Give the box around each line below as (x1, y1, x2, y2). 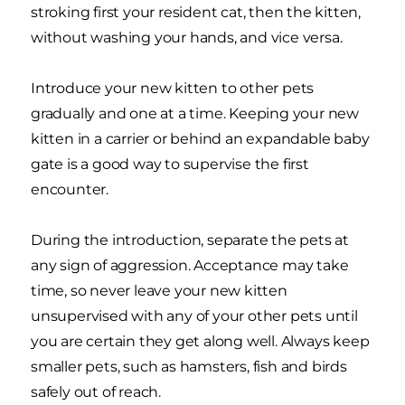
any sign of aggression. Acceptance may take (31, 256, 349, 274)
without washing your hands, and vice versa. (31, 28, 343, 46)
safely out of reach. (31, 382, 162, 400)
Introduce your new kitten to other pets (31, 79, 315, 97)
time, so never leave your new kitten (31, 281, 287, 299)
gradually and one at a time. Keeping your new (31, 104, 359, 122)
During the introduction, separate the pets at (31, 231, 349, 249)
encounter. (31, 180, 109, 198)
